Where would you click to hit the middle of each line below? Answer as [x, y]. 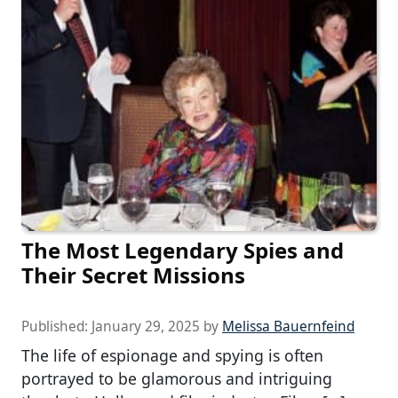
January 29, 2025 [146, 326]
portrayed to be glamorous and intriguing [177, 378]
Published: [56, 326]
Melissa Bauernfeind [288, 326]
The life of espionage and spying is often [172, 355]
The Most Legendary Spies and [183, 250]
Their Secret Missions [133, 275]
